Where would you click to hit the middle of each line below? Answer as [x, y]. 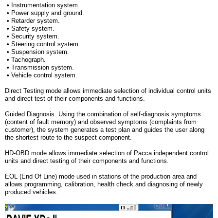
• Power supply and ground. [45, 13]
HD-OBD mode [26, 153]
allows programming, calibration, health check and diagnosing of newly [104, 184]
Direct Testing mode [33, 91]
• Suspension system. [37, 52]
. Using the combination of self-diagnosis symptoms [128, 114]
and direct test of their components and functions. [75, 99]
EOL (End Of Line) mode [40, 176]
